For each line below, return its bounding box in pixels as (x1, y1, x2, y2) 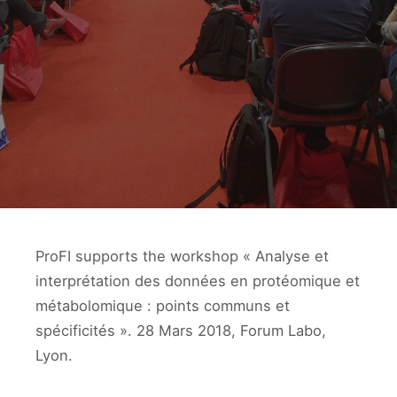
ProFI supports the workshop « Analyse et (35, 247, 329, 265)
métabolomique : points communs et (35, 297, 290, 315)
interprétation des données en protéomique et (35, 272, 360, 290)
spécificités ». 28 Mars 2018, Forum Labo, (35, 322, 326, 339)
